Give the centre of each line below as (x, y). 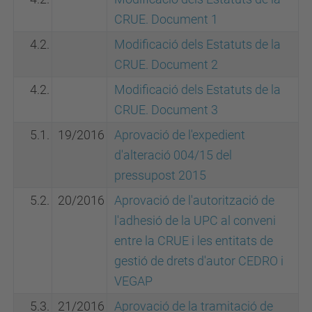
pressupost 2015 (160, 175)
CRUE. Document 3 (166, 110)
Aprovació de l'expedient (180, 135)
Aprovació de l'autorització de (194, 200)
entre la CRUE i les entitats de (194, 241)
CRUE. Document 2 (166, 64)
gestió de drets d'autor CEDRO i (199, 261)
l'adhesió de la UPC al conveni (195, 220)
